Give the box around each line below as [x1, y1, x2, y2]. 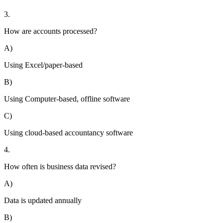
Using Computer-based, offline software [4, 95, 130, 104]
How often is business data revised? [4, 162, 116, 171]
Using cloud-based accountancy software [4, 128, 133, 137]
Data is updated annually [4, 196, 82, 205]
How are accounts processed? [4, 27, 97, 36]
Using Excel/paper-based [4, 61, 83, 70]
